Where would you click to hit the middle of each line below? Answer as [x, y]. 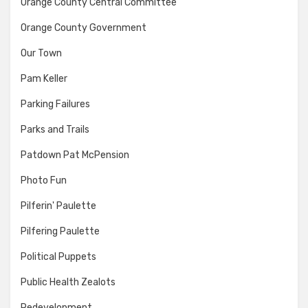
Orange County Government [84, 27]
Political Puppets [58, 256]
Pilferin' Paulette [58, 206]
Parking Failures [55, 104]
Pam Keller [44, 78]
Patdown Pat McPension [75, 155]
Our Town [41, 53]
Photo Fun [44, 180]
